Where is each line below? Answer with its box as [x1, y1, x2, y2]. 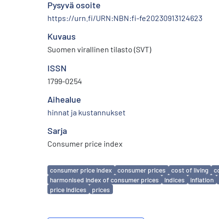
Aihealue [47, 93, 81, 105]
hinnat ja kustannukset [47, 107, 126, 117]
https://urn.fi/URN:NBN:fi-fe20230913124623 [47, 13, 202, 22]
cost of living [171, 166, 209, 175]
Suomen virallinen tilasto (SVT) [47, 44, 151, 54]
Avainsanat [47, 160, 89, 171]
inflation [190, 175, 214, 184]
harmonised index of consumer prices [50, 175, 159, 184]
